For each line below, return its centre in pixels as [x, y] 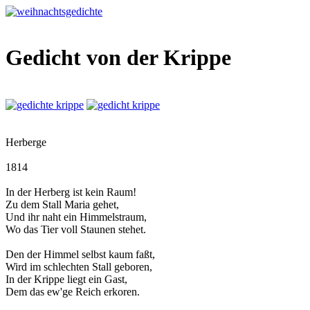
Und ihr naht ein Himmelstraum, [76, 217]
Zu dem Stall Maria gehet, [62, 205]
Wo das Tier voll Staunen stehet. [76, 230]
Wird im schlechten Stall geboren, [79, 267]
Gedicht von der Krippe [118, 58]
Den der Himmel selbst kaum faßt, [80, 255]
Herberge [26, 143]
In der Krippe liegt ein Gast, [66, 280]
